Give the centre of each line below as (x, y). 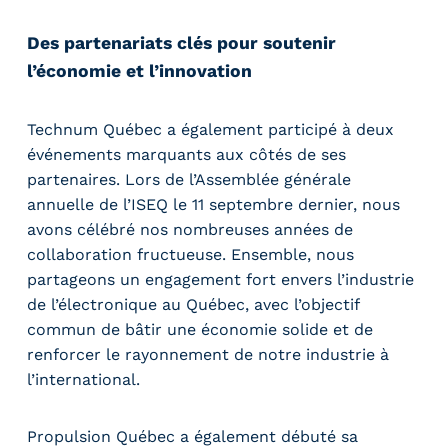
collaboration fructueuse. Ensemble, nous (191, 254)
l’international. (89, 379)
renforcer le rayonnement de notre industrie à (208, 354)
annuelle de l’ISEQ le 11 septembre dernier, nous (214, 204)
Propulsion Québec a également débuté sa (193, 436)
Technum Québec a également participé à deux (211, 129)
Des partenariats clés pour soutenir (182, 42)
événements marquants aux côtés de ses (187, 154)
